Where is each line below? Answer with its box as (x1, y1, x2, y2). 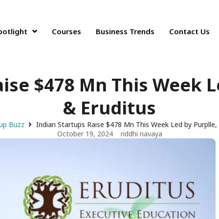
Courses (52, 26, 82, 36)
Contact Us (169, 26, 210, 36)
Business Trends (96, 26, 155, 36)
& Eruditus (63, 96, 156, 120)
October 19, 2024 (57, 129, 113, 138)
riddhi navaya (120, 129, 162, 138)
